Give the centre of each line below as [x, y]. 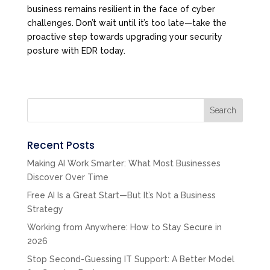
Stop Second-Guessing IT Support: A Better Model [130, 259]
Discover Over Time [67, 177]
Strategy [46, 209]
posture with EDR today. [76, 50]
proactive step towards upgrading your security [124, 36]
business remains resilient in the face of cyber [121, 9]
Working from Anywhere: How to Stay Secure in [124, 227]
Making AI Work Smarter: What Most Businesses [124, 163]
